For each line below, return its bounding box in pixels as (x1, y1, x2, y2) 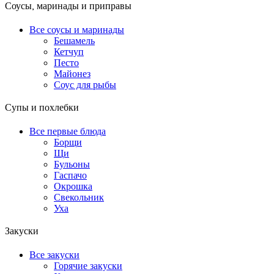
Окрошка (54, 181, 92, 192)
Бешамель (54, 35, 95, 46)
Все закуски (29, 250, 80, 261)
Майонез (54, 68, 91, 80)
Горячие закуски (54, 261, 122, 272)
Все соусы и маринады (29, 24, 124, 35)
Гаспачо (54, 170, 87, 181)
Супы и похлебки (5, 100, 79, 117)
